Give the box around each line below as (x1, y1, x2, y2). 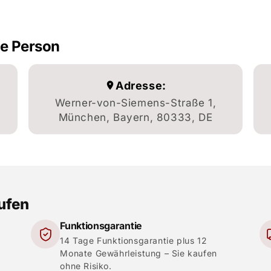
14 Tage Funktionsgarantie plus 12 (60, 235, 207, 246)
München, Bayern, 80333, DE (58, 111, 213, 124)
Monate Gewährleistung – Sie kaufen (60, 248, 217, 259)
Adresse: (116, 79, 166, 92)
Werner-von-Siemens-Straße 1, (54, 97, 217, 109)
